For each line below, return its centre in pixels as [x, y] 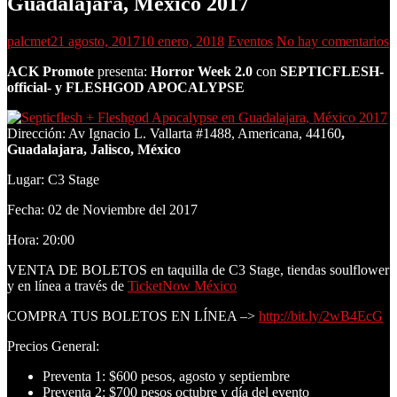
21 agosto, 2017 [95, 41]
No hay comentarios [333, 41]
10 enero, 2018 [182, 41]
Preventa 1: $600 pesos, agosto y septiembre [166, 376]
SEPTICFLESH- [332, 71]
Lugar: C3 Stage [53, 179]
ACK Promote [51, 71]
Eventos [250, 41]
